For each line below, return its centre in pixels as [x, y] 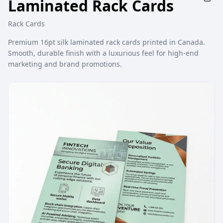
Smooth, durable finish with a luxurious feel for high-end [103, 53]
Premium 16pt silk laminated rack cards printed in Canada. [107, 42]
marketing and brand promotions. [65, 64]
